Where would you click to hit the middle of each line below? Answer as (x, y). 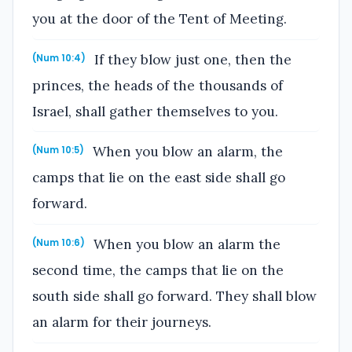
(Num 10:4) (59, 58)
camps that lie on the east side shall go (159, 178)
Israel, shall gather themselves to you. (155, 111)
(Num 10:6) (59, 242)
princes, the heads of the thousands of (158, 85)
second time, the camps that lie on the (158, 270)
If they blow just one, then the (191, 59)
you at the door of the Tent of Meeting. (159, 18)
